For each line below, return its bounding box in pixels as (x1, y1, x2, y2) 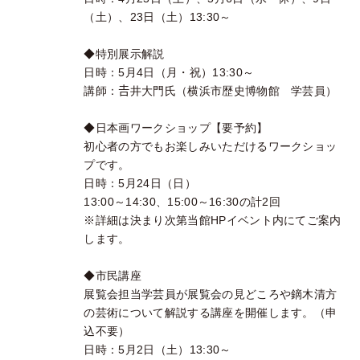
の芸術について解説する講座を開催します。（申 (84, 306, 337, 320)
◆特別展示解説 (84, 47, 165, 61)
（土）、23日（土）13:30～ (84, 10, 231, 24)
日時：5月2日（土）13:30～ (84, 343, 231, 357)
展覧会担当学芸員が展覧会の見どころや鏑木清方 (84, 288, 337, 301)
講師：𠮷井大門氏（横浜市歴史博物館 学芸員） (84, 84, 337, 98)
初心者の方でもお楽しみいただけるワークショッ (84, 140, 337, 153)
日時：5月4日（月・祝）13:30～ (84, 66, 255, 80)
